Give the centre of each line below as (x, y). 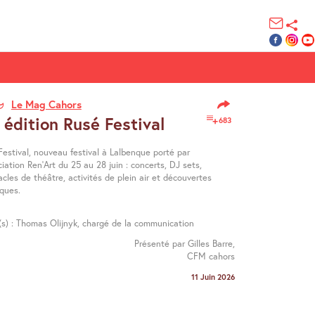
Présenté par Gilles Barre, (185, 244)
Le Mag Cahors (46, 104)
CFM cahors (211, 257)
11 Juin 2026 (213, 276)
